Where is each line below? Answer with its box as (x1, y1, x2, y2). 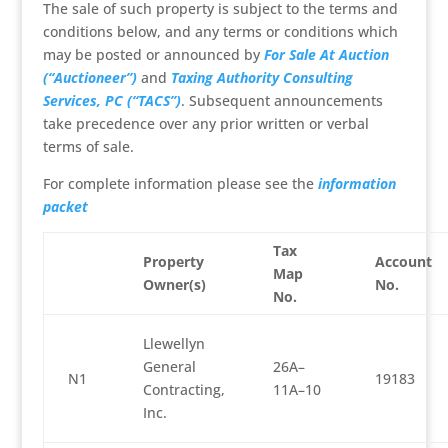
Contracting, (142, 380, 225, 399)
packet (42, 197, 88, 216)
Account (374, 252, 432, 271)
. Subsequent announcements (180, 91, 383, 110)
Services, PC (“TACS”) (42, 91, 181, 110)
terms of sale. (42, 137, 134, 156)
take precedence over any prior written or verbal (42, 114, 369, 133)
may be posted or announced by (42, 45, 264, 64)
